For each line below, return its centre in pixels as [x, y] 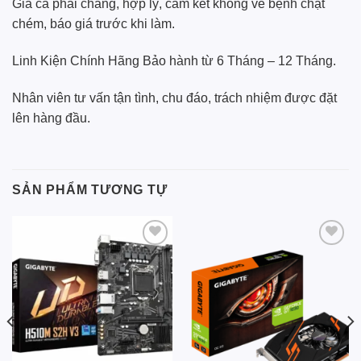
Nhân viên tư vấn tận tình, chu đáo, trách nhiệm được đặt [174, 98]
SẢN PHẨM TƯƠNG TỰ [90, 189]
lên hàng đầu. [51, 118]
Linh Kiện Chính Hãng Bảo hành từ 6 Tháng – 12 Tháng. [174, 61]
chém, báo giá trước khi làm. [93, 24]
